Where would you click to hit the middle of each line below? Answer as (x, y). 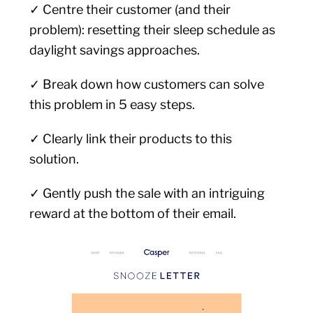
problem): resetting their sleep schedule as (153, 30)
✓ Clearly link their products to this (131, 139)
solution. (54, 159)
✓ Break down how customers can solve (147, 84)
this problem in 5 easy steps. (114, 104)
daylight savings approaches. (115, 50)
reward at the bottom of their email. (134, 213)
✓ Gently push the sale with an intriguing (147, 193)
